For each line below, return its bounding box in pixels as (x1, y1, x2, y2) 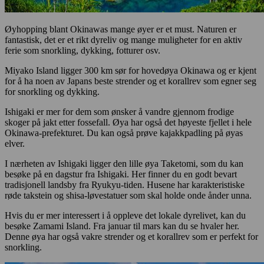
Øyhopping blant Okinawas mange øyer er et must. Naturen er (5, 24, 236, 34)
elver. (5, 138, 25, 148)
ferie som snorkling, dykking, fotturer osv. (5, 45, 160, 55)
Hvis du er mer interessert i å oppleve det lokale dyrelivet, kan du (5, 210, 246, 220)
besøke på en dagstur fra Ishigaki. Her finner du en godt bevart (5, 169, 237, 179)
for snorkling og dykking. (5, 86, 100, 97)
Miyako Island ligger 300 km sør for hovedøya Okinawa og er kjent (5, 65, 256, 75)
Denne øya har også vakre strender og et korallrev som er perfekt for (5, 231, 258, 242)
